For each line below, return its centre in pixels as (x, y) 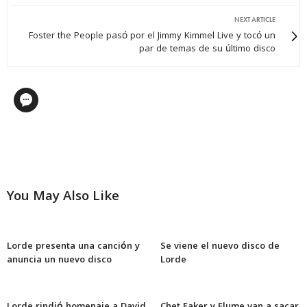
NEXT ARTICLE (255, 19)
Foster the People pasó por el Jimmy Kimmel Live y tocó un (152, 36)
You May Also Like (63, 197)
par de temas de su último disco (207, 49)
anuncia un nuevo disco (59, 260)
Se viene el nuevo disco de (220, 246)
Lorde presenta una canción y (73, 246)
